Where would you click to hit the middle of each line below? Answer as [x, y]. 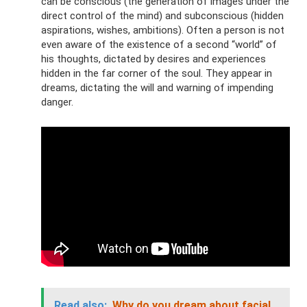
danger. [57, 102]
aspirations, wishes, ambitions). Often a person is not [163, 30]
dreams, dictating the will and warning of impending [157, 88]
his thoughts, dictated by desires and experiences [153, 59]
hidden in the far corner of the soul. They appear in [157, 74]
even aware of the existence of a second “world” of [159, 45]
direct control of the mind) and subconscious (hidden [162, 16]
